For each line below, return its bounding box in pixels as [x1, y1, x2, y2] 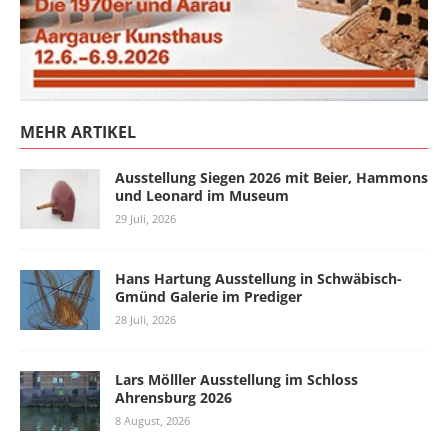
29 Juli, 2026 [115, 211, 176, 227]
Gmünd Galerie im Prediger [115, 287, 302, 307]
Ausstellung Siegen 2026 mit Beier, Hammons [115, 168, 428, 188]
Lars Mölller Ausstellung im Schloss [115, 370, 358, 390]
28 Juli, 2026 [115, 312, 176, 328]
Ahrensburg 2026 [115, 388, 232, 408]
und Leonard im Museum [115, 186, 289, 206]
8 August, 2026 [115, 413, 190, 429]
